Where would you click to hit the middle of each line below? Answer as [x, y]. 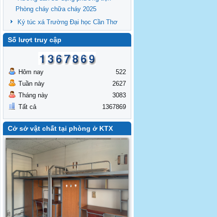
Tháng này [33, 95]
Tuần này [31, 84]
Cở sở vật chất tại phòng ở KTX [60, 128]
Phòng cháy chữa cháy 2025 [56, 9]
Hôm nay [31, 72]
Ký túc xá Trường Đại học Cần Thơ [68, 22]
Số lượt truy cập [35, 40]
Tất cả [27, 107]
